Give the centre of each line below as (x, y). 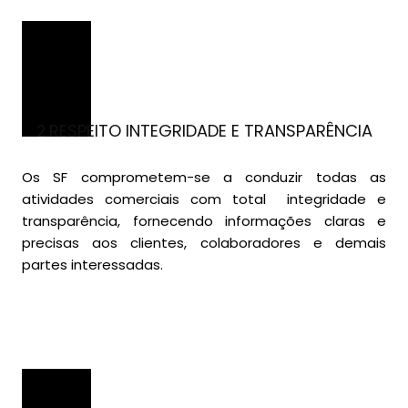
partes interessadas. (92, 265)
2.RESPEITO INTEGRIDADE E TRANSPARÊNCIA (204, 131)
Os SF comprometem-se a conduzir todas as (204, 178)
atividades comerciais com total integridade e (204, 199)
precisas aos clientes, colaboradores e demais (204, 243)
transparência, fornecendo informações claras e (204, 221)
